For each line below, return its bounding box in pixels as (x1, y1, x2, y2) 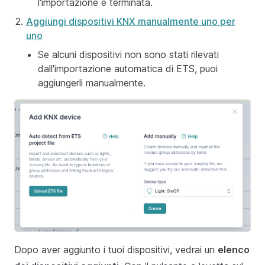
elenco (218, 243, 250, 256)
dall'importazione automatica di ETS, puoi (38, 63, 218, 75)
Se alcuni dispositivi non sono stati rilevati (38, 49, 219, 61)
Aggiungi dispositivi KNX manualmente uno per (26, 15, 235, 28)
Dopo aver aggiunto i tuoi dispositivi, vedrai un (14, 243, 218, 256)
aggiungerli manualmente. (38, 77, 146, 89)
